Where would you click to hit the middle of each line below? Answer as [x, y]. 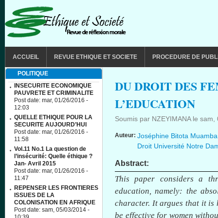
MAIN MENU [23, 51]
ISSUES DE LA [34, 195]
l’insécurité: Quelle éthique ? [53, 156]
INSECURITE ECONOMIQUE [53, 86]
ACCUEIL [26, 57]
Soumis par [133, 119]
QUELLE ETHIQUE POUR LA [53, 117]
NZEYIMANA [171, 119]
